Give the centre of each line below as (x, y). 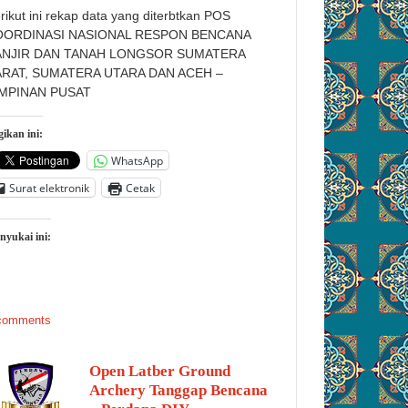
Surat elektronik (49, 188)
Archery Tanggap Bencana (178, 390)
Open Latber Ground (160, 371)
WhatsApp (137, 160)
